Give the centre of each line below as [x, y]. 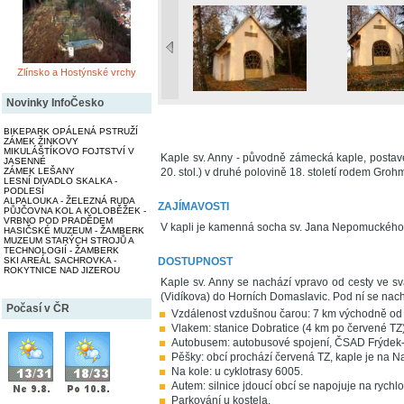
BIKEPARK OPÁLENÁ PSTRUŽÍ [71, 132]
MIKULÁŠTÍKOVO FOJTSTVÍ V [69, 151]
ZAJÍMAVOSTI [193, 207]
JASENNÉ [25, 161]
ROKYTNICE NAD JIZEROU [62, 271]
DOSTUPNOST [195, 262]
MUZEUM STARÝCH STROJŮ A [69, 241]
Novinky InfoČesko [55, 103]
